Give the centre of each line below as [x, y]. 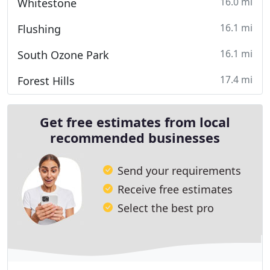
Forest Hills [46, 81]
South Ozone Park [63, 55]
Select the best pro [166, 208]
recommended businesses [135, 138]
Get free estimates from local [135, 122]
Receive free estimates [175, 189]
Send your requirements [179, 170]
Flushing [39, 29]
